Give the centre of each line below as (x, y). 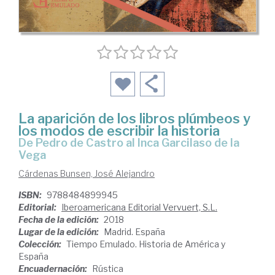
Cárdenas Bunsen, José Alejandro (87, 173)
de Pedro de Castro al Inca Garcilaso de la (22, 142)
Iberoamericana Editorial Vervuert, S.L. (139, 207)
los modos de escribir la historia (119, 130)
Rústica (108, 268)
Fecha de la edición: (60, 219)
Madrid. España (134, 231)
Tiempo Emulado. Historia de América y (146, 244)
